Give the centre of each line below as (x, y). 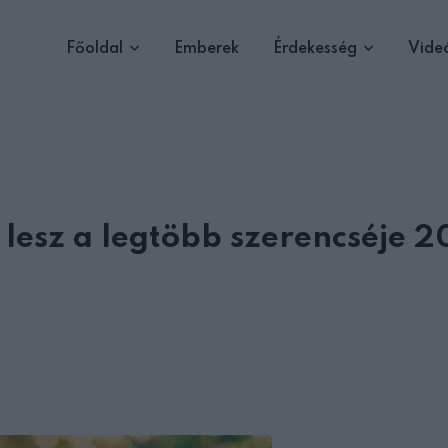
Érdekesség (315, 49)
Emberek (206, 49)
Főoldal (94, 49)
